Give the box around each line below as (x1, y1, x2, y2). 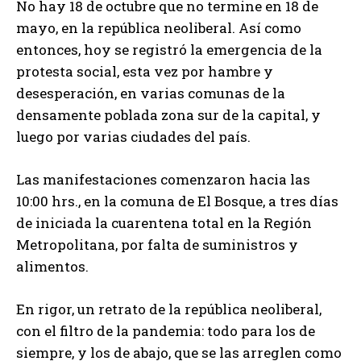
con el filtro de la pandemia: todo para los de (16, 322, 315, 341)
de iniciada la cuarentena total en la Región (16, 214, 312, 233)
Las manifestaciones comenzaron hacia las (16, 170, 310, 189)
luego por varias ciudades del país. (16, 127, 251, 147)
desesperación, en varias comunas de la (16, 84, 285, 103)
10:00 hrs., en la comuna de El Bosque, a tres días (16, 192, 338, 211)
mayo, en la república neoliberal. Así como (16, 19, 301, 38)
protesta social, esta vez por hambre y (16, 62, 273, 81)
